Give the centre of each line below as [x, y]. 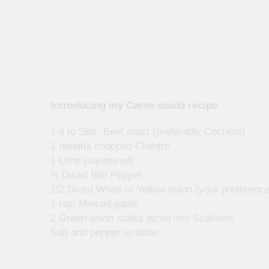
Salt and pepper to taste [104, 233]
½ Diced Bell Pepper [96, 175]
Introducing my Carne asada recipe [134, 105]
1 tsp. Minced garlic [95, 204]
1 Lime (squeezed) [92, 161]
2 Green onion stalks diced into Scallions [142, 219]
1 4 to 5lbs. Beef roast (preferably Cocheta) [148, 132]
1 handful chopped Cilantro [110, 147]
